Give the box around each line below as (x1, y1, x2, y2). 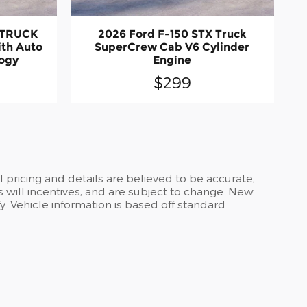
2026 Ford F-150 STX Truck (97, 27, 247, 40)
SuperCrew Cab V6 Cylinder (95, 40, 250, 53)
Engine (153, 53, 192, 66)
